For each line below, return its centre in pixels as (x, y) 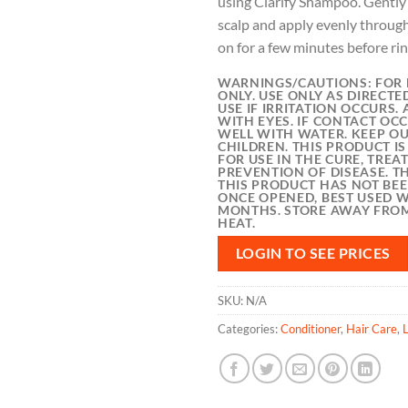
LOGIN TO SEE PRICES (313, 254)
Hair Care (372, 328)
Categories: (249, 328)
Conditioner (311, 328)
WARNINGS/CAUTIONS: (296, 83)
